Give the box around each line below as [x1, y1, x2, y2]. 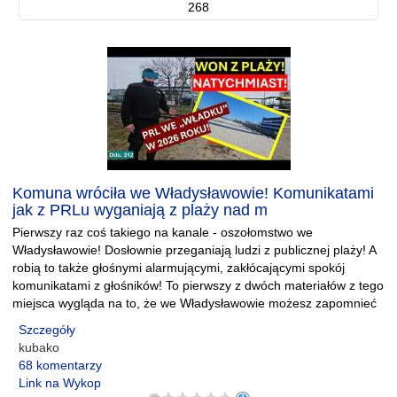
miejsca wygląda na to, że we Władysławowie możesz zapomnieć [12, 296, 377, 310]
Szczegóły [19, 323, 75, 337]
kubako [19, 340, 59, 354]
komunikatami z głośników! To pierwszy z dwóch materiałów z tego [12, 278, 384, 292]
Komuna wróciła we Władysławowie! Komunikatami [12, 184, 374, 202]
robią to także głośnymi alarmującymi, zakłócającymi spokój [12, 261, 345, 275]
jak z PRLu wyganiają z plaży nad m [12, 201, 268, 219]
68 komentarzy [19, 358, 102, 372]
